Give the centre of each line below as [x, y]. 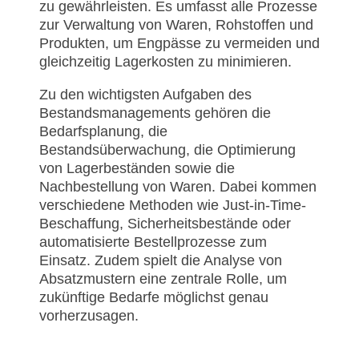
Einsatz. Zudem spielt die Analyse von [161, 260]
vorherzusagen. [89, 315]
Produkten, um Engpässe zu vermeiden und [179, 43]
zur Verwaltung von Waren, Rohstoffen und [176, 24]
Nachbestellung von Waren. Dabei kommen [178, 186]
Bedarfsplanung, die [103, 131]
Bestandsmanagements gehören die [155, 113]
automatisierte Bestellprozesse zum [153, 242]
